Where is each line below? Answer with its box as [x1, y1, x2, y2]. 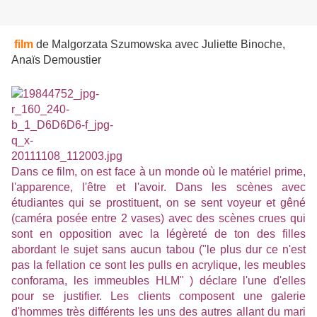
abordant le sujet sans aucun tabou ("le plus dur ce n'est [11, 243, 306, 256]
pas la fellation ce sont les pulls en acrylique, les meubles [11, 259, 306, 272]
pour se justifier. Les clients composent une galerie [11, 290, 306, 303]
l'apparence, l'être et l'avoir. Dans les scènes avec [11, 181, 306, 194]
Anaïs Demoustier [11, 54, 101, 67]
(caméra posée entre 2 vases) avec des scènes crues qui [11, 212, 306, 225]
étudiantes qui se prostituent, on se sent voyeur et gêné [11, 197, 306, 209]
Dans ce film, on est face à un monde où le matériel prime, [11, 166, 306, 178]
